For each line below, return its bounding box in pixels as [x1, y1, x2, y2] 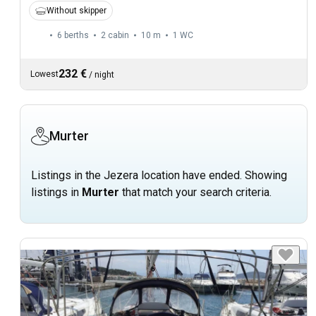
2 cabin [101, 30, 129, 41]
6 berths [57, 30, 89, 41]
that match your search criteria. [119, 186, 272, 200]
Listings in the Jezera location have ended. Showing [31, 169, 287, 183]
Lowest [30, 69, 59, 80]
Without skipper [47, 6, 107, 16]
